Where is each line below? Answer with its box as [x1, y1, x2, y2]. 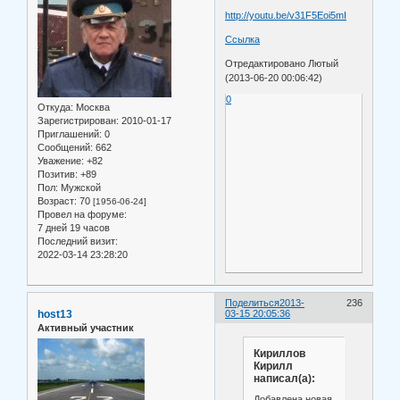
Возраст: [37, 196, 77, 207]
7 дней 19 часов [37, 222, 110, 234]
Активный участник [37, 322, 134, 334]
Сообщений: [37, 142, 93, 154]
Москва [73, 102, 110, 113]
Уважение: [37, 155, 84, 167]
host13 [37, 308, 72, 321]
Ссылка [225, 34, 261, 46]
